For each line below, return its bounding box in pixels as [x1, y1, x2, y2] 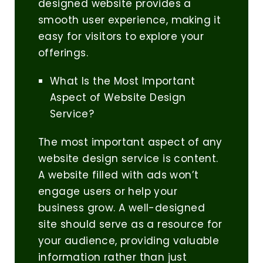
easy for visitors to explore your [38, 29, 204, 44]
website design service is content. [38, 151, 218, 166]
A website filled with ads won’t [38, 168, 199, 183]
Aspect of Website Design [50, 90, 186, 105]
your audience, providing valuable [38, 234, 220, 248]
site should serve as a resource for [38, 217, 222, 232]
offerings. [38, 46, 89, 60]
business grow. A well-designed [38, 201, 205, 215]
